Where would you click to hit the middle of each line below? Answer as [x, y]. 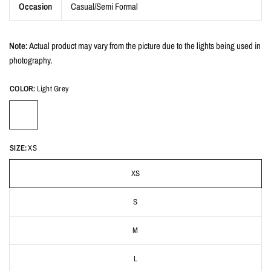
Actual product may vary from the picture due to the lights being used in [145, 46]
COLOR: [23, 89]
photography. [31, 60]
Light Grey [53, 89]
